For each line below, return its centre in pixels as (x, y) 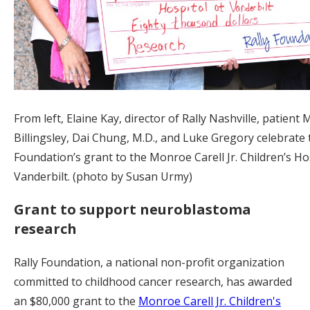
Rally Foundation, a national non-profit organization (149, 263)
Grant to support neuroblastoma (133, 210)
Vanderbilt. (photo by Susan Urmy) (103, 177)
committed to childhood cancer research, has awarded (153, 282)
